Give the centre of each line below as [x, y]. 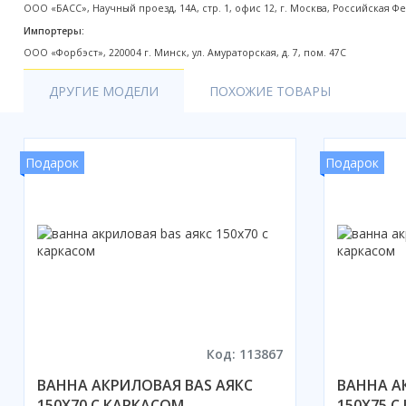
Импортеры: [54, 30]
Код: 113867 [244, 353]
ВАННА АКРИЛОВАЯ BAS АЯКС [145, 385]
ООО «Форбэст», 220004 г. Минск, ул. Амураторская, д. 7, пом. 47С [185, 53]
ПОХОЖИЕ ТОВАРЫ [270, 91]
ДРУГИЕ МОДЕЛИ [104, 91]
